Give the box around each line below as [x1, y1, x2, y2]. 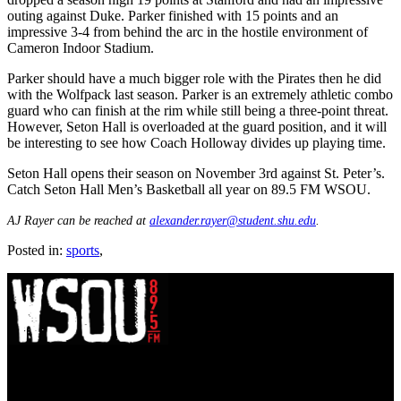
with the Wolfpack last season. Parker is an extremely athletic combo [7, 86, 393, 102]
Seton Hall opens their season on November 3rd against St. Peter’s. [7, 165, 385, 181]
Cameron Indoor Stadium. [7, 39, 154, 55]
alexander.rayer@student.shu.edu [149, 213, 316, 227]
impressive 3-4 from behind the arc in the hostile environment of [7, 23, 368, 39]
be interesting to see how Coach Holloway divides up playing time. [7, 134, 386, 150]
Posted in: [7, 242, 66, 258]
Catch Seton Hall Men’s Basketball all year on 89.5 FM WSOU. [7, 181, 371, 197]
